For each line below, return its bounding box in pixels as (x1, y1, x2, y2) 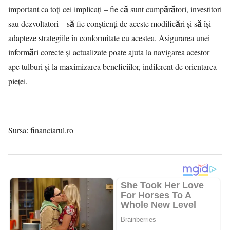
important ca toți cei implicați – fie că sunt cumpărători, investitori (8, 4, 222, 14)
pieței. (8, 75, 28, 86)
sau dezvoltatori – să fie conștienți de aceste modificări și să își (8, 18, 211, 29)
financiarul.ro (30, 125, 73, 136)
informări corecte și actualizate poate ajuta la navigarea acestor (8, 47, 209, 57)
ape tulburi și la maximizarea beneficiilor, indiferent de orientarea (8, 61, 217, 72)
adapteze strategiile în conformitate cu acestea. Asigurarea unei (8, 32, 210, 43)
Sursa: (8, 125, 30, 136)
